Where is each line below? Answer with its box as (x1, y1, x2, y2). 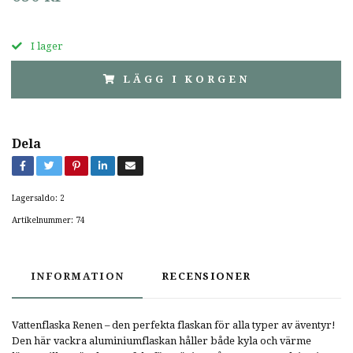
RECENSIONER (162, 269, 251, 282)
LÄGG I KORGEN (123, 72, 250, 85)
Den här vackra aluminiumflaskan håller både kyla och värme (12, 334, 311, 347)
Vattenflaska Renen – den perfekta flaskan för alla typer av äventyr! (12, 318, 336, 331)
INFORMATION (31, 269, 124, 282)
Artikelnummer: (12, 214, 73, 225)
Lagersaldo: (12, 192, 58, 203)
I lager (28, 39, 63, 52)
